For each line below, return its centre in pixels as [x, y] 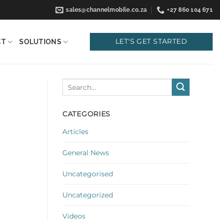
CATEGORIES [87, 114]
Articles [75, 131]
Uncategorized [88, 195]
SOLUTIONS [40, 41]
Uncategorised [88, 174]
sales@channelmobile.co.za [107, 10]
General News [86, 152]
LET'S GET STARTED [151, 41]
